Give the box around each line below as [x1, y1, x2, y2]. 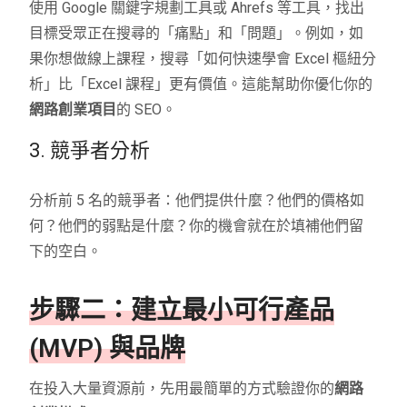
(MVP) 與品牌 [29, 333, 186, 363]
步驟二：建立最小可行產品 [29, 294, 335, 325]
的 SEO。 [116, 100, 177, 118]
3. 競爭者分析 [29, 138, 151, 162]
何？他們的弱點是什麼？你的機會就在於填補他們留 [29, 216, 364, 234]
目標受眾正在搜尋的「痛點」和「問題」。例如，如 [29, 24, 364, 42]
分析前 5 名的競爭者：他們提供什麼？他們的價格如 [29, 191, 365, 209]
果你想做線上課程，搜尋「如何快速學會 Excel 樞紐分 [29, 49, 377, 67]
